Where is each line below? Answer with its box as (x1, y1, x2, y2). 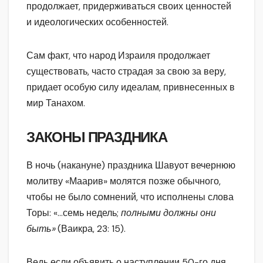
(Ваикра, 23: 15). (58, 222, 126, 235)
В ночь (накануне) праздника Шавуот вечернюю (26, 159, 235, 171)
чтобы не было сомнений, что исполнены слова (26, 190, 234, 203)
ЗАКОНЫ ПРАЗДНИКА (26, 129, 167, 146)
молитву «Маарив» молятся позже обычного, (26, 174, 221, 187)
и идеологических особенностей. (26, 15, 168, 28)
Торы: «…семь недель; (26, 206, 121, 219)
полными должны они (121, 206, 216, 219)
